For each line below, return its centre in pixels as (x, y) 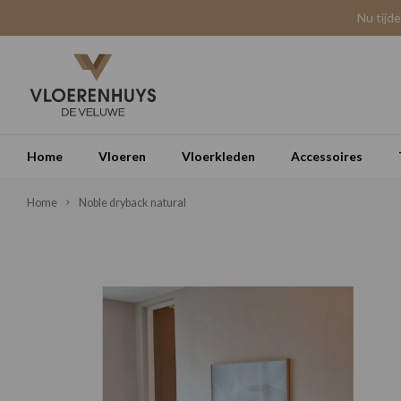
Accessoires (327, 156)
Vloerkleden (218, 156)
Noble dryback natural (132, 203)
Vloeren (122, 156)
